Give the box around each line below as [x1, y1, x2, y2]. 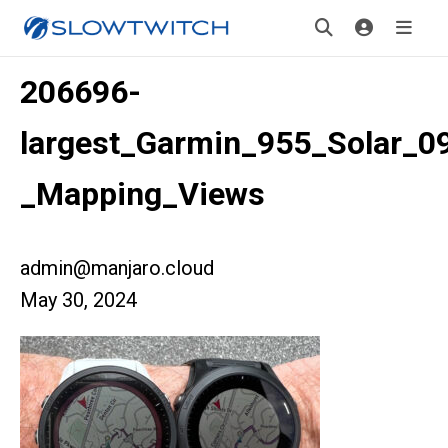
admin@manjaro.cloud [20, 256, 214, 280]
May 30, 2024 [20, 288, 137, 312]
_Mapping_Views [20, 175, 265, 213]
